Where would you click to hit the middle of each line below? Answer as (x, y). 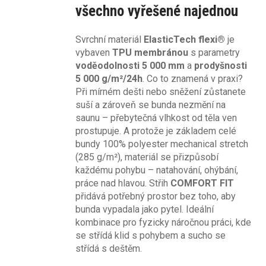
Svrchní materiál (110, 39)
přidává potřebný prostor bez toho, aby (156, 196)
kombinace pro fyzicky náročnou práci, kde (163, 222)
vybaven (94, 52)
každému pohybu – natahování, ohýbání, (157, 170)
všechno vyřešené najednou (157, 11)
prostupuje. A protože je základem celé (156, 131)
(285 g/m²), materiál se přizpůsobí (147, 157)
